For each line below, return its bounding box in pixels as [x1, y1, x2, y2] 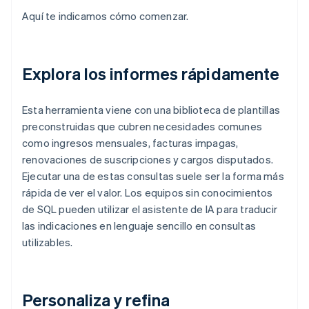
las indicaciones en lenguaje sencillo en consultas [22, 219, 257, 233]
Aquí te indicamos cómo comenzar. [22, 9, 189, 23]
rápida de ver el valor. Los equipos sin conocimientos [22, 186, 273, 200]
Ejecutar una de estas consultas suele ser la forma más [22, 169, 284, 183]
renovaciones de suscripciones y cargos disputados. [22, 152, 274, 167]
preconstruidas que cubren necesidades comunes [22, 119, 263, 134]
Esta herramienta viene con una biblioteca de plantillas [22, 103, 281, 117]
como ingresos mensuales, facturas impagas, [22, 136, 239, 150]
